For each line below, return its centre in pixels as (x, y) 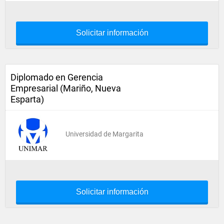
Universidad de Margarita (104, 134)
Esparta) (27, 99)
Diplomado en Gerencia (57, 77)
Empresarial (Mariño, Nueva (66, 88)
